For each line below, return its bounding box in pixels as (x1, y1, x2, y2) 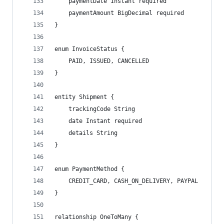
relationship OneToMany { (54, 213, 138, 220)
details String (54, 129, 117, 136)
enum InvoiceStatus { (54, 45, 124, 52)
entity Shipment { (54, 93, 114, 100)
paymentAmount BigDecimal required (54, 9, 184, 16)
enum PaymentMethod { (54, 165, 124, 172)
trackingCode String (54, 105, 135, 112)
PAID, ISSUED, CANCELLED (54, 57, 149, 64)
